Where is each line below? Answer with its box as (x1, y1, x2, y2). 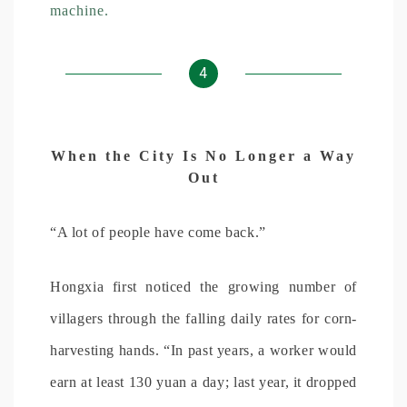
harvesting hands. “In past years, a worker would (50, 342, 357, 358)
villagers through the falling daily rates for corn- (50, 310, 357, 326)
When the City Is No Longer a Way (51, 147, 356, 164)
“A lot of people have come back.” (50, 223, 266, 240)
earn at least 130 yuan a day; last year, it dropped (50, 373, 357, 390)
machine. (50, 2, 109, 18)
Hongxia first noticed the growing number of (50, 278, 357, 294)
